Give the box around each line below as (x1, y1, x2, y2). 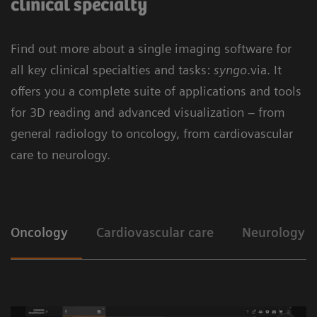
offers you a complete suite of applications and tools (11, 83, 301, 98)
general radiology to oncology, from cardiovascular (11, 125, 293, 141)
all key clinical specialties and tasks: (11, 62, 214, 77)
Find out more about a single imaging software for (11, 40, 292, 56)
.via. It (247, 62, 282, 77)
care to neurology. (11, 146, 110, 162)
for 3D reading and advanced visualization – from (11, 104, 285, 120)
